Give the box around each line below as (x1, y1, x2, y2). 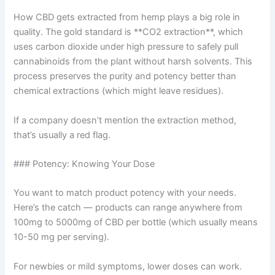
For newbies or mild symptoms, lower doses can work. (14, 260, 242, 272)
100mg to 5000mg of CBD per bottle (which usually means (14, 217, 258, 228)
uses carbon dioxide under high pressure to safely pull (14, 41, 239, 53)
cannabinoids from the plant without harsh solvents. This (14, 56, 253, 68)
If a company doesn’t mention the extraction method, (14, 114, 237, 126)
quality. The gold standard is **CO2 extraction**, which (14, 26, 244, 38)
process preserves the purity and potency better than (14, 71, 237, 82)
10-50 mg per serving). (14, 231, 110, 243)
